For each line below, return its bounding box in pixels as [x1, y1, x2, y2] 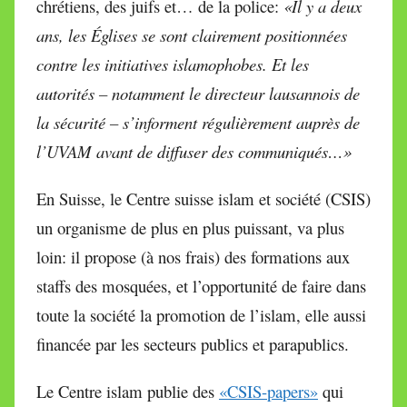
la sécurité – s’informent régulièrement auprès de [36, 111, 360, 134]
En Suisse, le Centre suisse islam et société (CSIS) [36, 187, 371, 211]
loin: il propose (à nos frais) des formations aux [36, 245, 350, 269]
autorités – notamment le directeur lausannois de [36, 82, 360, 105]
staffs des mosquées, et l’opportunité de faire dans [36, 274, 366, 298]
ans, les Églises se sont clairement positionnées [36, 24, 347, 47]
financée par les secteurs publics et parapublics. [36, 333, 349, 356]
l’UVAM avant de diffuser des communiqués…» [36, 140, 352, 164]
